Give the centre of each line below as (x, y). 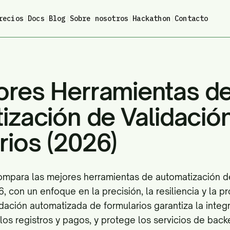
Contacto (191, 18)
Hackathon (151, 18)
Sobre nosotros (99, 18)
